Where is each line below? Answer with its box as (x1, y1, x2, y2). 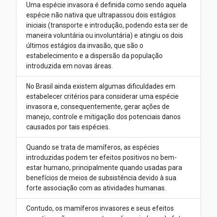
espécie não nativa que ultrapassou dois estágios (26, 11, 176, 19)
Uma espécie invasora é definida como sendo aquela (26, 1, 186, 9)
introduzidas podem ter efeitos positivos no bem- (26, 154, 177, 162)
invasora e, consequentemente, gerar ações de (26, 103, 170, 111)
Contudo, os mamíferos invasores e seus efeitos (26, 204, 174, 213)
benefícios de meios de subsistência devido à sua (26, 174, 176, 182)
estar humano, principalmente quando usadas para (26, 164, 182, 172)
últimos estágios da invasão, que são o (26, 42, 143, 50)
